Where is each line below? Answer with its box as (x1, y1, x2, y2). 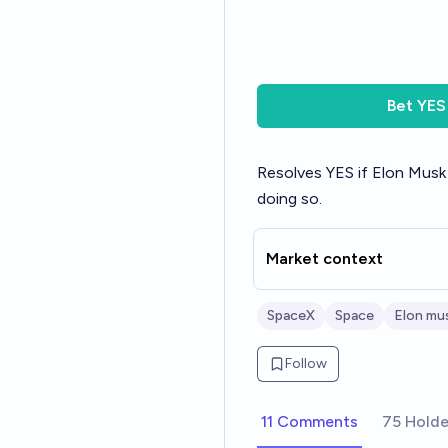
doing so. (257, 189, 322, 208)
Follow (285, 355, 327, 372)
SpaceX (267, 307, 315, 324)
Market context (266, 249, 383, 268)
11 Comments (261, 412, 358, 431)
